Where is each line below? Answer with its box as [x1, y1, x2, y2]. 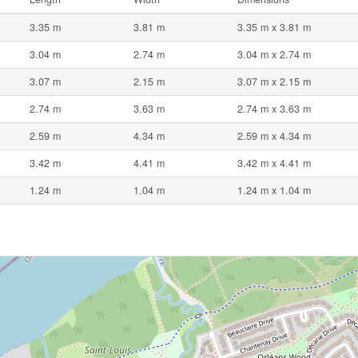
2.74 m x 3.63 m [237, 101, 311, 117]
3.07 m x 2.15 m [237, 74, 311, 89]
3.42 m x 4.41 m [237, 156, 311, 171]
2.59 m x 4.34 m [237, 129, 311, 144]
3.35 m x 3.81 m [237, 20, 311, 35]
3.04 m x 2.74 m [237, 47, 311, 62]
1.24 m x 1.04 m [237, 183, 311, 198]
